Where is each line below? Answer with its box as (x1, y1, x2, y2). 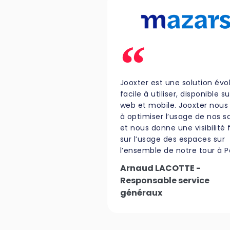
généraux (120, 187, 162, 199)
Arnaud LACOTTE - (120, 162, 201, 175)
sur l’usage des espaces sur (120, 134, 225, 145)
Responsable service (120, 175, 209, 187)
